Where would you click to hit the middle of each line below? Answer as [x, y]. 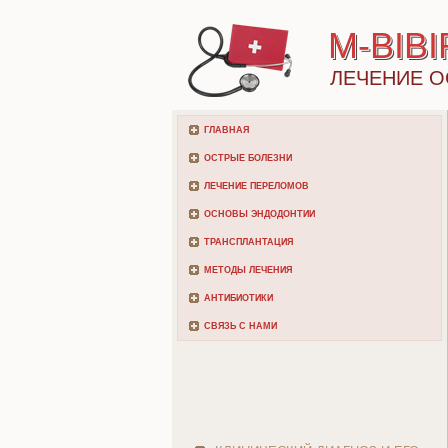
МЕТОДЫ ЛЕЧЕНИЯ [248, 270]
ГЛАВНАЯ [226, 130]
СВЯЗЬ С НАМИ [240, 326]
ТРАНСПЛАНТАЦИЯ [248, 242]
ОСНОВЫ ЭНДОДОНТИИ [259, 214]
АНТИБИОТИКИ [238, 298]
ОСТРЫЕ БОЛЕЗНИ [248, 158]
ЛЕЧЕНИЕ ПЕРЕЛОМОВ [256, 186]
